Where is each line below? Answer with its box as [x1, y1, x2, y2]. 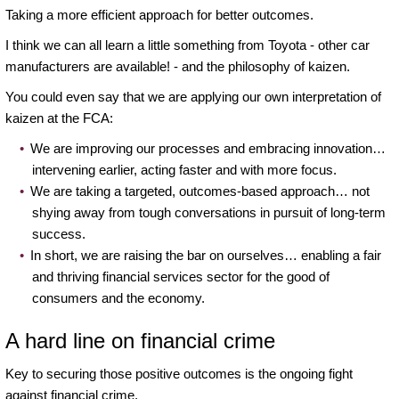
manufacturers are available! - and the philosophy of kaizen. [5, 58, 350, 74]
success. [32, 225, 85, 241]
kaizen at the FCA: [5, 110, 113, 126]
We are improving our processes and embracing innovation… [30, 140, 386, 156]
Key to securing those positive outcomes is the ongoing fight [5, 365, 353, 381]
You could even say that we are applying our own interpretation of [5, 88, 381, 104]
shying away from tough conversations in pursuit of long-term [32, 204, 386, 220]
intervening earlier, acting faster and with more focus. [32, 161, 337, 177]
